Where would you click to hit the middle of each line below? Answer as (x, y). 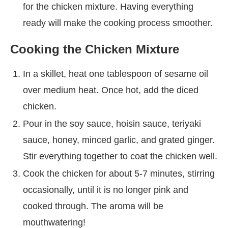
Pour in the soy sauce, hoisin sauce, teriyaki (112, 123)
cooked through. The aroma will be (93, 206)
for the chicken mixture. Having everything (108, 6)
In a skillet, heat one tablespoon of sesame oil (116, 74)
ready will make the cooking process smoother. (118, 23)
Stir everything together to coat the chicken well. (120, 156)
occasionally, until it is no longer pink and (106, 190)
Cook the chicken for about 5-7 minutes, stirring (119, 173)
